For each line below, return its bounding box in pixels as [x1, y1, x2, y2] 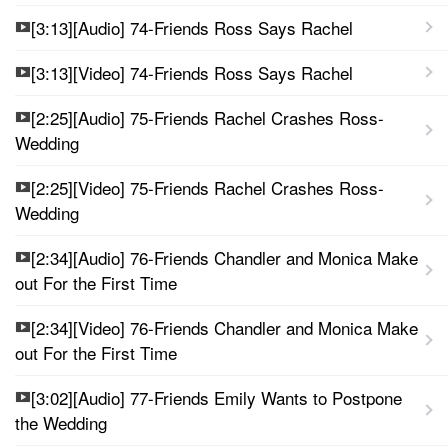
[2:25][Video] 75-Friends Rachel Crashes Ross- [31, 174, 384, 200]
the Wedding [15, 409, 107, 435]
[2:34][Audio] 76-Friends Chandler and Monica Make [31, 244, 418, 270]
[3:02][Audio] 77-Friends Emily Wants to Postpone [31, 384, 402, 410]
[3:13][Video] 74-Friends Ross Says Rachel [31, 59, 353, 85]
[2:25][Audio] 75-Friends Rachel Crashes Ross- [31, 104, 384, 130]
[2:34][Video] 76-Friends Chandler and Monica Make [31, 314, 418, 340]
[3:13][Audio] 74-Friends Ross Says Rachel [31, 14, 353, 40]
